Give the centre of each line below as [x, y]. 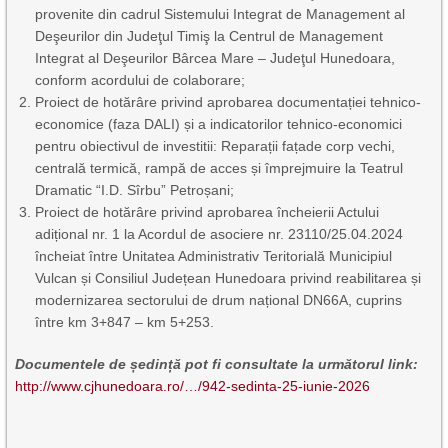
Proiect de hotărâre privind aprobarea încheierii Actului [207, 212]
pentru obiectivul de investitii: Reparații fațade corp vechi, [215, 146]
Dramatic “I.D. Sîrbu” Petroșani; [135, 190]
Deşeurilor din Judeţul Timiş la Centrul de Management [209, 36]
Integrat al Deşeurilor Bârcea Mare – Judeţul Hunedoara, [215, 58]
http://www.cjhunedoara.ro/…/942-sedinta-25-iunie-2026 [193, 386]
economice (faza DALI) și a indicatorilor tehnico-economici [219, 124]
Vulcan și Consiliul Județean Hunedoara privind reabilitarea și [228, 278]
